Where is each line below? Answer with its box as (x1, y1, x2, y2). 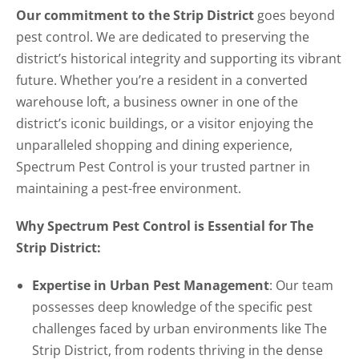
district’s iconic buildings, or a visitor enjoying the (16, 115, 313, 133)
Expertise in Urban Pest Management (32, 276, 269, 295)
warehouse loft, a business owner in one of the (16, 93, 298, 111)
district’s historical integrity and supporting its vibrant (16, 50, 341, 68)
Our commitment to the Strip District (16, 6, 254, 25)
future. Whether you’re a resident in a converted (16, 71, 308, 90)
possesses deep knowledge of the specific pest (32, 298, 313, 317)
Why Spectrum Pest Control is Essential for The (16, 217, 313, 236)
